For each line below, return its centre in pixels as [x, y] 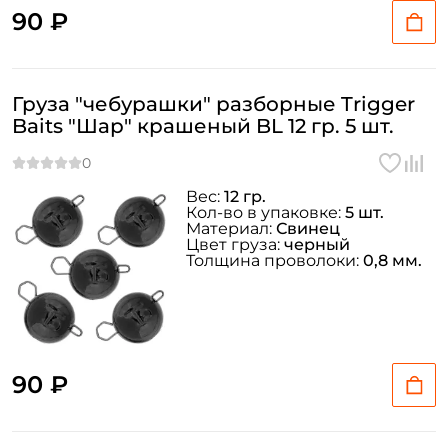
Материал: [231, 228]
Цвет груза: [235, 244]
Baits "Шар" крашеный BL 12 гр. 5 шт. [203, 126]
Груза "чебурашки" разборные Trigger [213, 104]
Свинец [308, 228]
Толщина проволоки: [274, 260]
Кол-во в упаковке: [265, 212]
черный [317, 244]
